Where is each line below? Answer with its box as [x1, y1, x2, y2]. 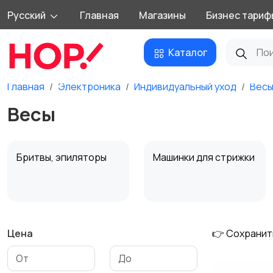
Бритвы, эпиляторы [16, 151, 108, 164]
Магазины [139, 9, 186, 22]
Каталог [168, 46, 207, 59]
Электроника [58, 80, 121, 93]
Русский [7, 9, 46, 22]
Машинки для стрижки [153, 151, 257, 164]
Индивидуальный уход [134, 80, 236, 93]
